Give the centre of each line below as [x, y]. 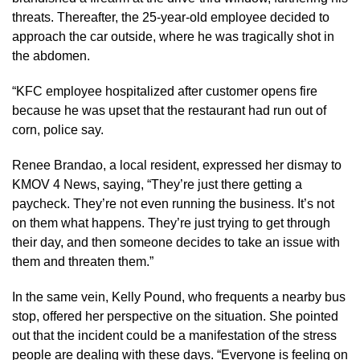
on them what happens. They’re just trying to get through [171, 223]
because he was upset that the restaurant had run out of [169, 110]
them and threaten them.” [83, 261]
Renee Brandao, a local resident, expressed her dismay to [177, 165]
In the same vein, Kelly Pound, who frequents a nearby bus [179, 297]
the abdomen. [51, 55]
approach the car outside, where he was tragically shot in [173, 36]
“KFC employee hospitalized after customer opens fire [165, 91]
